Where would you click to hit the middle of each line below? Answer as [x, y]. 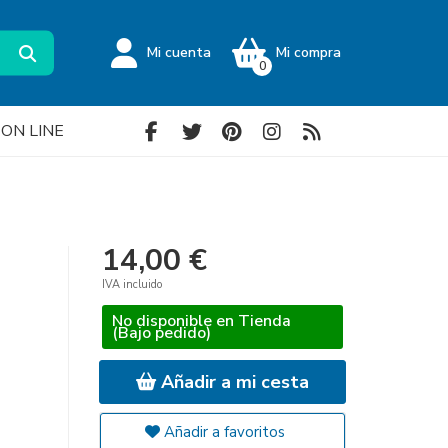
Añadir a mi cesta [232, 382]
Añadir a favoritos [222, 432]
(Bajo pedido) [161, 333]
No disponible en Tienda [201, 321]
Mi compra [308, 52]
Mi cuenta [179, 52]
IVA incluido [131, 284]
